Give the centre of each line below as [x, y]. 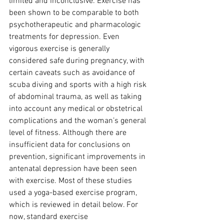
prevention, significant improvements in [78, 157]
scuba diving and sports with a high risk [79, 85]
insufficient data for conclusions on [71, 145]
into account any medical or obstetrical [77, 109]
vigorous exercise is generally [60, 49]
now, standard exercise [49, 217]
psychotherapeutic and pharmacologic [76, 25]
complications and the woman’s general [78, 121]
